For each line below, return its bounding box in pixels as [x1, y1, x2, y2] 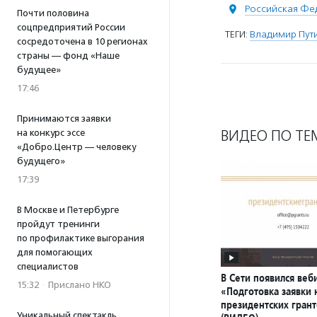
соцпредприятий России [17, 22, 125, 33]
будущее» [17, 64, 61, 75]
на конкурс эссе [17, 127, 85, 138]
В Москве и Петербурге [17, 204, 119, 215]
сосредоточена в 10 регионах [17, 36, 148, 47]
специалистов [17, 261, 79, 272]
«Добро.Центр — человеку [17, 142, 136, 152]
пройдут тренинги [17, 219, 100, 229]
